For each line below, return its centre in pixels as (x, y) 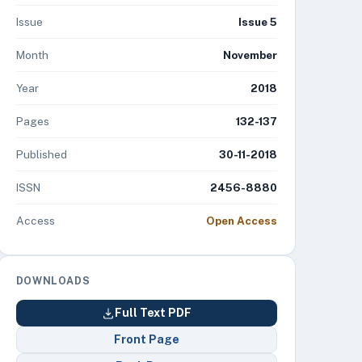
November (250, 55)
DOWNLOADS (53, 281)
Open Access (241, 221)
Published (41, 154)
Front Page (146, 339)
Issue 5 (257, 22)
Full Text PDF (153, 313)
